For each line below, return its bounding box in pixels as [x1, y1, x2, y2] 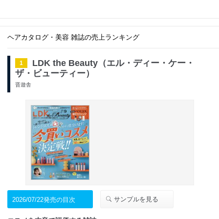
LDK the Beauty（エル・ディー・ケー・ [32, 58, 195, 68]
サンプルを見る [112, 196, 158, 203]
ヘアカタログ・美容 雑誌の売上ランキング [7, 33, 139, 41]
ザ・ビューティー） [15, 68, 94, 78]
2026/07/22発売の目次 [12, 196, 75, 204]
